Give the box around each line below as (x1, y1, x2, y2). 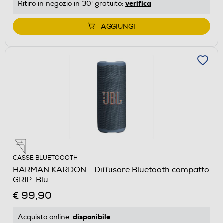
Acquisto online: (18, 213, 73, 222)
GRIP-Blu (13, 175, 48, 185)
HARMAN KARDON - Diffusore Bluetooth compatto (13, 165, 209, 175)
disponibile (73, 212, 110, 222)
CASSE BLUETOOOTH (13, 154, 78, 162)
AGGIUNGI (101, 22, 135, 31)
